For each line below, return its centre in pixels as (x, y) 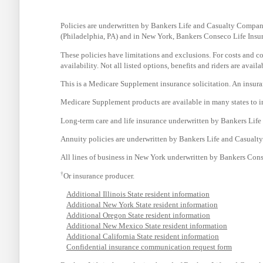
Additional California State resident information (143, 236)
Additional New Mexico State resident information (147, 225)
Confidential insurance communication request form (149, 247)
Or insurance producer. (99, 176)
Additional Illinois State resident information (138, 194)
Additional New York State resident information (142, 204)
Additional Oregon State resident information (138, 215)
